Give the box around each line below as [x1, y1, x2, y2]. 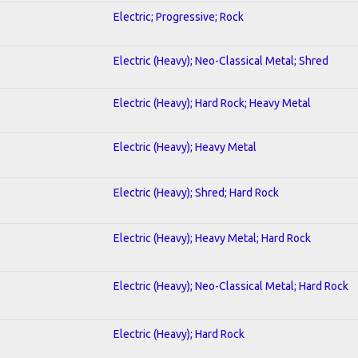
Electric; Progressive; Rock [113, 10, 244, 23]
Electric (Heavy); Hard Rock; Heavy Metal [113, 96, 311, 109]
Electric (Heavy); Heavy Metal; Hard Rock [113, 231, 311, 245]
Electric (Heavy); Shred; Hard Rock [113, 185, 279, 199]
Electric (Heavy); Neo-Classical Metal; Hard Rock [113, 279, 348, 292]
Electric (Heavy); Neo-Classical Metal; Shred [113, 54, 328, 67]
